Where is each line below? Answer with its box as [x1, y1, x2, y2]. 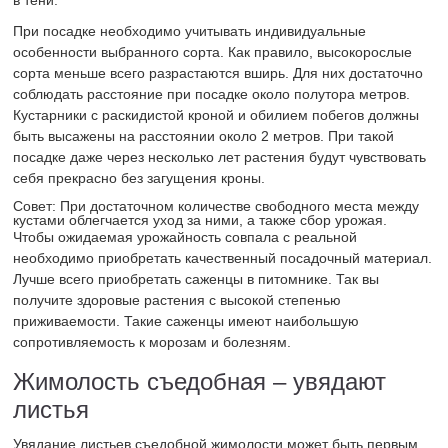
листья [13, 396, 90, 424]
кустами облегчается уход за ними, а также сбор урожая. [13, 212, 388, 229]
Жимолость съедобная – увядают [13, 368, 387, 396]
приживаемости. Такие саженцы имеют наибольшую [13, 313, 360, 330]
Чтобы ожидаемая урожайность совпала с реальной [13, 229, 358, 246]
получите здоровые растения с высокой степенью [13, 292, 342, 309]
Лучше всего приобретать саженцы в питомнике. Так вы [13, 271, 380, 288]
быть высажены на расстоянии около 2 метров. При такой [13, 128, 395, 145]
